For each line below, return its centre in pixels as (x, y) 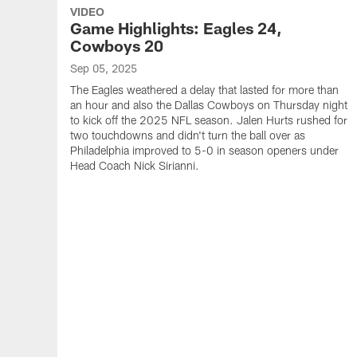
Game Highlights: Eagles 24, (176, 28)
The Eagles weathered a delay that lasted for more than (204, 90)
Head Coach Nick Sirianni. (135, 165)
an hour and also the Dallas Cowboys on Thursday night (209, 105)
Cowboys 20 (117, 45)
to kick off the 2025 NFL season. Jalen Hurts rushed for (209, 120)
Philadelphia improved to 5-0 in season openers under (204, 150)
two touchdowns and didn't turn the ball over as (188, 135)
